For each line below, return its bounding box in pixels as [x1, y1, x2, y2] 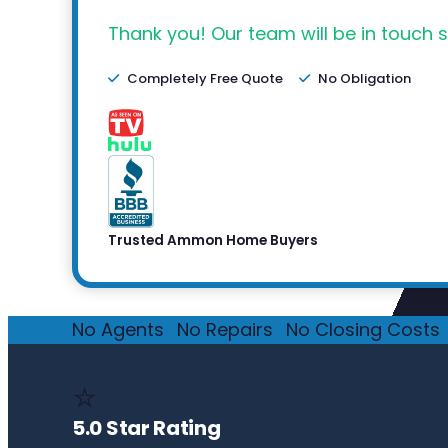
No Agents [72, 317, 164, 343]
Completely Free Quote [127, 69, 283, 89]
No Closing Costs [286, 317, 440, 343]
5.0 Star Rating [72, 414, 221, 443]
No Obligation [318, 69, 411, 89]
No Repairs [177, 317, 273, 343]
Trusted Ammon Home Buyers [108, 231, 318, 251]
